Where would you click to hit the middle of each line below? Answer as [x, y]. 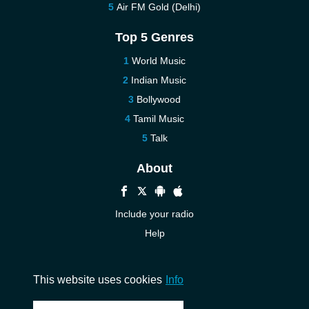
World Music [159, 61]
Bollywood [159, 99]
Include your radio [154, 214]
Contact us [154, 272]
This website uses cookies [98, 279]
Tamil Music [159, 119]
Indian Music [159, 80]
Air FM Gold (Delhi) [159, 7]
